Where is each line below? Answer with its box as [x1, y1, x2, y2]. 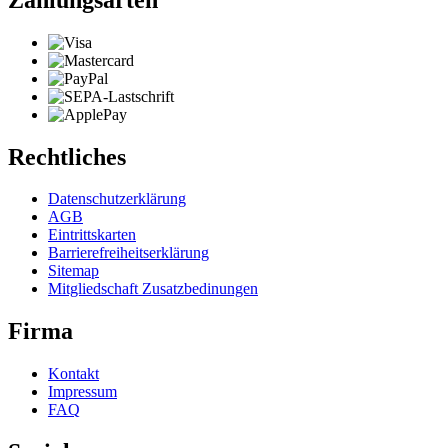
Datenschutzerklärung [48, 190, 186, 208]
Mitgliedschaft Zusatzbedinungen [48, 280, 258, 298]
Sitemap [48, 262, 99, 280]
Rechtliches [8, 143, 126, 170]
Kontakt [48, 365, 99, 383]
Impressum [48, 383, 117, 401]
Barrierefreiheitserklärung [48, 244, 209, 262]
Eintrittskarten [48, 226, 136, 244]
